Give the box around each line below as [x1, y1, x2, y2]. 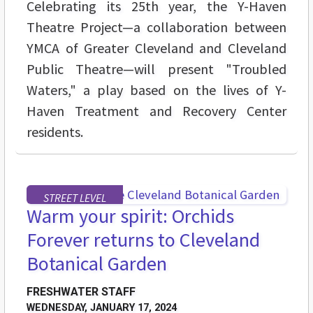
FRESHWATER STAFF [27, 285, 136, 299]
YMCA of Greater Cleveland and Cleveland [27, 39, 286, 57]
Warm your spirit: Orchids [27, 203, 234, 229]
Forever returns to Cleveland [27, 227, 260, 253]
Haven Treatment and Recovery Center [27, 102, 286, 120]
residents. [27, 123, 83, 141]
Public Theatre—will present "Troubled [27, 60, 286, 78]
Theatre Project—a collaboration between [27, 18, 286, 36]
